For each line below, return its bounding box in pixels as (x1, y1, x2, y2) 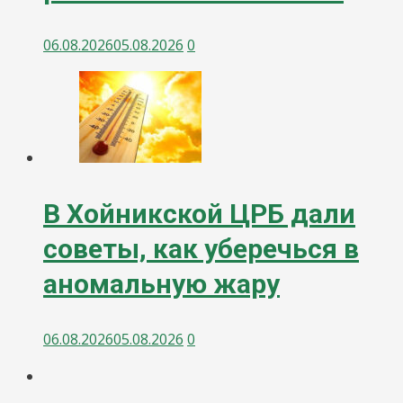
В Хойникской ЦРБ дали (43, 198, 355, 230)
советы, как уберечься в (43, 233, 359, 265)
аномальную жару (43, 268, 280, 300)
